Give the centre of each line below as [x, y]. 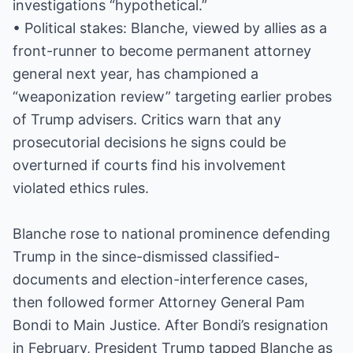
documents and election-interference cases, [160, 279]
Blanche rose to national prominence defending [171, 234]
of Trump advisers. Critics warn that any [147, 119]
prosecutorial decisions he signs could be [149, 142]
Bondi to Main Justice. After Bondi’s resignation [171, 325]
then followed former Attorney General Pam [159, 302]
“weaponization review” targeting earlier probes [172, 97]
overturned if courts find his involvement [149, 165]
